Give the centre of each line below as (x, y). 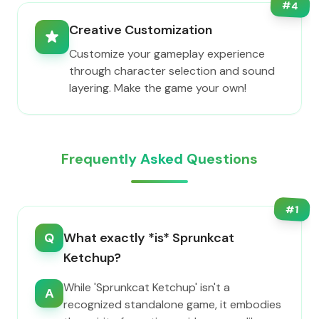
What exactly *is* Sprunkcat (149, 238)
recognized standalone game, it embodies (172, 304)
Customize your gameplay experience (167, 54)
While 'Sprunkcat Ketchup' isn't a (147, 287)
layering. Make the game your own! (158, 88)
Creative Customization (141, 30)
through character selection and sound (172, 71)
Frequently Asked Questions (159, 159)
